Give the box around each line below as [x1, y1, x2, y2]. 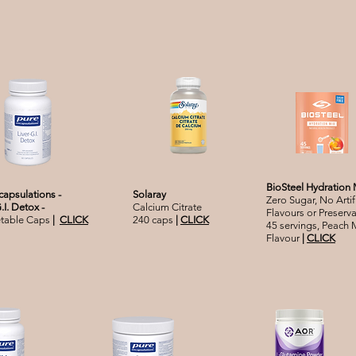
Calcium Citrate [133, 201, 202, 214]
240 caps [133, 214, 176, 226]
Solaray [133, 188, 166, 201]
